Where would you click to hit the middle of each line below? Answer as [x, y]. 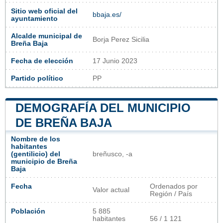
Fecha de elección [42, 61]
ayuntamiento [34, 18]
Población [28, 211]
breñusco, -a [112, 154]
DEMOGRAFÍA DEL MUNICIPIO [103, 108]
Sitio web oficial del [44, 11]
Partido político [37, 78]
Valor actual [111, 190]
